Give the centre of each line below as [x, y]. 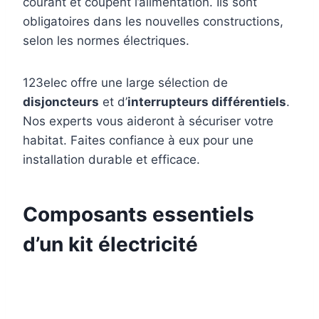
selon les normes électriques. [106, 41]
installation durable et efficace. [111, 160]
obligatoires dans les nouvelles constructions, [153, 22]
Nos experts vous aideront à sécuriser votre [148, 121]
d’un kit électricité [110, 245]
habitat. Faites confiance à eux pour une [138, 141]
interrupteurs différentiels [207, 102]
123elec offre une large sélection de [125, 83]
